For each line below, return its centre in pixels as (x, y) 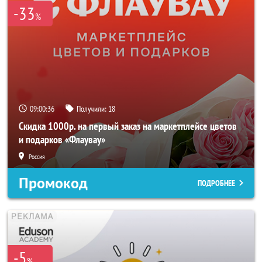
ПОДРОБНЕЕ (216, 183)
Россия (37, 156)
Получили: (92, 109)
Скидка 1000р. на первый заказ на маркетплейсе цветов (128, 126)
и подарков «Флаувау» (62, 139)
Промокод (53, 183)
